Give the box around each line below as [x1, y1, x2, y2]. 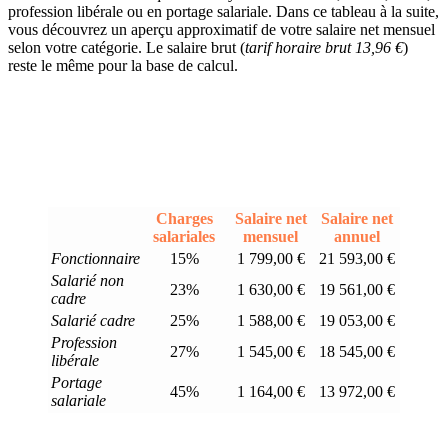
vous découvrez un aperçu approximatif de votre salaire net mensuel [8, 21, 435, 39]
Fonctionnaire [51, 250, 140, 268]
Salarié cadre [51, 312, 135, 330]
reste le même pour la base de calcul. [8, 57, 238, 75]
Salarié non [51, 272, 124, 290]
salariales [153, 228, 215, 246]
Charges [155, 210, 213, 228]
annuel [334, 228, 380, 246]
